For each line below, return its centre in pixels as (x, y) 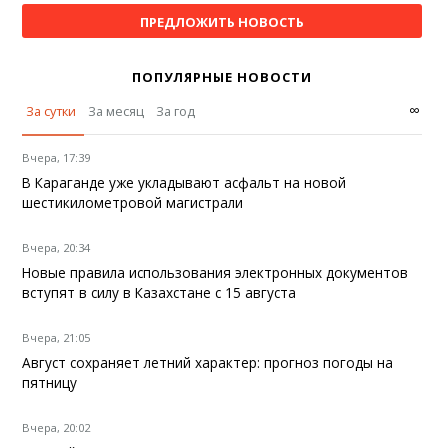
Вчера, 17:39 (56, 158)
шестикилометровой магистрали (133, 203)
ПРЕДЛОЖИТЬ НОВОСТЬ (221, 22)
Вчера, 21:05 (56, 338)
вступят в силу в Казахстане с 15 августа (159, 293)
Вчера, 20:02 (56, 428)
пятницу (50, 383)
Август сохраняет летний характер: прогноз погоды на (208, 363)
